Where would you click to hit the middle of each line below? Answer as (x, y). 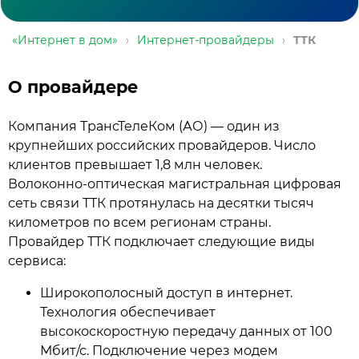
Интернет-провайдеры (206, 40)
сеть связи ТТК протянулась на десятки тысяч (161, 203)
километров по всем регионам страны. (139, 222)
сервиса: (37, 261)
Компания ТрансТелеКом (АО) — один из (144, 126)
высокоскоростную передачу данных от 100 (186, 331)
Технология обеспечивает (128, 312)
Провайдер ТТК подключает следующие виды (161, 242)
